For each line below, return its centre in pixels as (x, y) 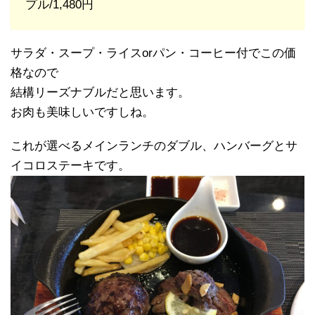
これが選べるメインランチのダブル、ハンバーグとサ (154, 146)
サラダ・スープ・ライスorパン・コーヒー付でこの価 (153, 53)
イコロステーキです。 (70, 166)
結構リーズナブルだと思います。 (100, 93)
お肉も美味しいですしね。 (82, 112)
